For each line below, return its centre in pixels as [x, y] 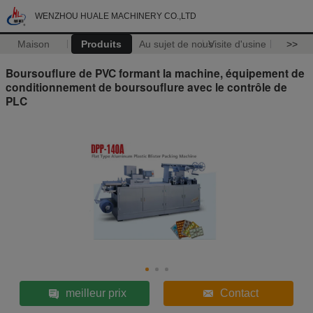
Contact [240, 293]
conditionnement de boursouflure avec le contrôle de [146, 87]
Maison [34, 44]
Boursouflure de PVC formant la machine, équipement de [155, 73]
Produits [102, 44]
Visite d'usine [237, 44]
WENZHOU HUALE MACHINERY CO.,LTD [116, 16]
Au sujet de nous [176, 44]
